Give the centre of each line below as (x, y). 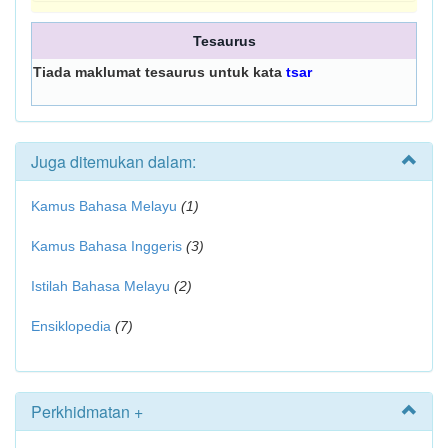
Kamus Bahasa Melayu (106, 206)
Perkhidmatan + (87, 411)
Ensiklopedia (71, 326)
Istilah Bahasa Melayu (100, 286)
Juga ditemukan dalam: (113, 161)
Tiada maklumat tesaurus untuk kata (159, 72)
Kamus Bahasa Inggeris (106, 246)
